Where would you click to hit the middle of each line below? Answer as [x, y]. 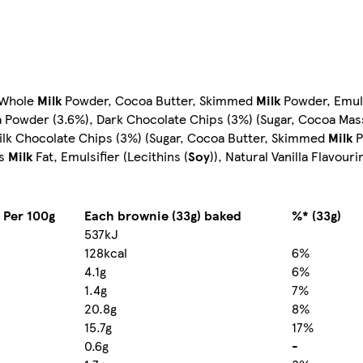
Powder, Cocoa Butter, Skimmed [159, 100]
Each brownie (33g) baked [163, 216]
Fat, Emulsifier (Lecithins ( [110, 156]
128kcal [106, 253]
